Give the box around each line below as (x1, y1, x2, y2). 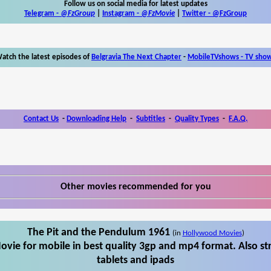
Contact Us (24, 114, 59, 123)
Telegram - (24, 9, 60, 18)
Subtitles (136, 114, 165, 123)
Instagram (102, 9, 135, 18)
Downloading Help (67, 114, 126, 123)
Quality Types (175, 114, 219, 123)
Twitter (182, 9, 206, 18)
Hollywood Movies (182, 229, 242, 237)
